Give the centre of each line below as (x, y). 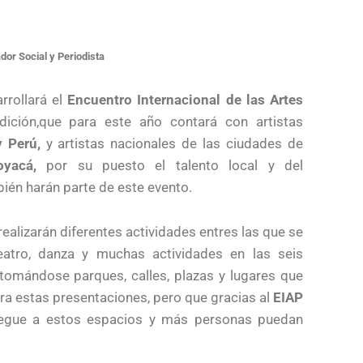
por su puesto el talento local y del (170, 165)
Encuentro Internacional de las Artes (186, 100)
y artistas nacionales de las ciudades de (172, 143)
